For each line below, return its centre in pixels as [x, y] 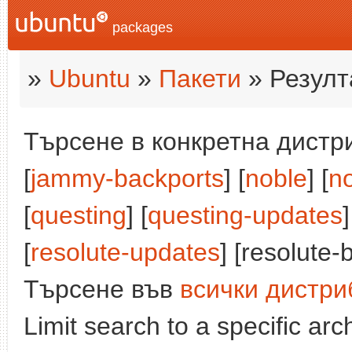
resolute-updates [125, 252]
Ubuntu [90, 79]
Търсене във [102, 289]
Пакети [200, 79]
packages [141, 27]
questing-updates [245, 215]
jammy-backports [127, 178]
